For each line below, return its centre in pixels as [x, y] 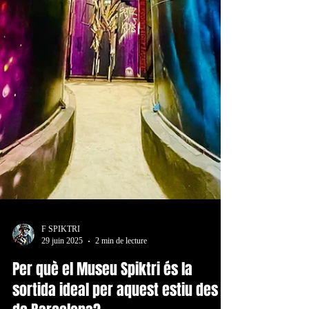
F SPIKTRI [61, 273]
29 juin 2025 [62, 285]
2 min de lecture [121, 285]
